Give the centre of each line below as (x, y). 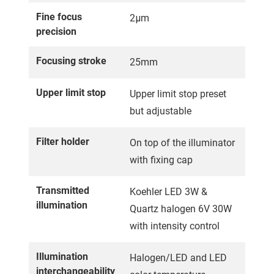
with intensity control (175, 226)
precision (57, 31)
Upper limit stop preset (178, 94)
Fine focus (59, 17)
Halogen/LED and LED (178, 257)
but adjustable (161, 111)
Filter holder (64, 141)
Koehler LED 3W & (168, 191)
